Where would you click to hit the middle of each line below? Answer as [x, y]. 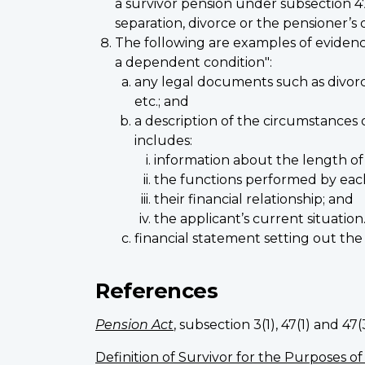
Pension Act [134, 324]
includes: [163, 140]
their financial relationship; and [254, 199]
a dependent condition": [193, 62]
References [156, 290]
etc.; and [162, 101]
